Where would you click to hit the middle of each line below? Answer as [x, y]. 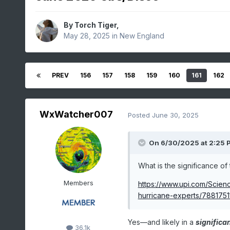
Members [78, 183]
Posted [140, 115]
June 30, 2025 [175, 115]
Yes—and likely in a [161, 222]
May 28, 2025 [87, 36]
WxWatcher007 [76, 114]
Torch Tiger [95, 25]
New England [142, 36]
